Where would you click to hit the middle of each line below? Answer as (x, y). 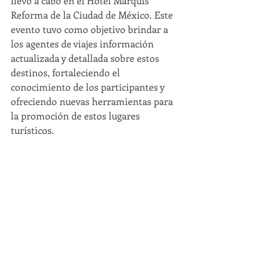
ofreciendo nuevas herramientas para (93, 101)
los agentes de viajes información (83, 44)
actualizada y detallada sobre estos (86, 58)
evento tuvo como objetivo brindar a (91, 29)
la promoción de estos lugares (77, 116)
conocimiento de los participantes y (89, 87)
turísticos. (32, 130)
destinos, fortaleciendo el (67, 72)
